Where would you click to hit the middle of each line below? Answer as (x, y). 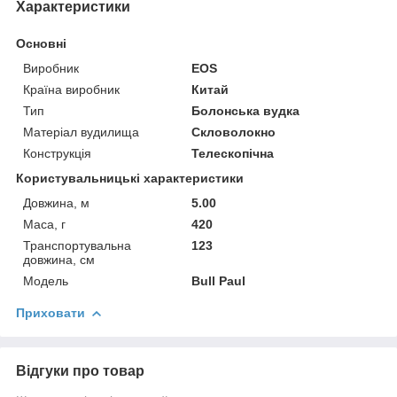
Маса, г (44, 224)
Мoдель (46, 280)
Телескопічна (233, 153)
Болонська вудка (246, 110)
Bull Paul (219, 280)
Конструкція (57, 153)
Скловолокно (234, 132)
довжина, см (59, 259)
